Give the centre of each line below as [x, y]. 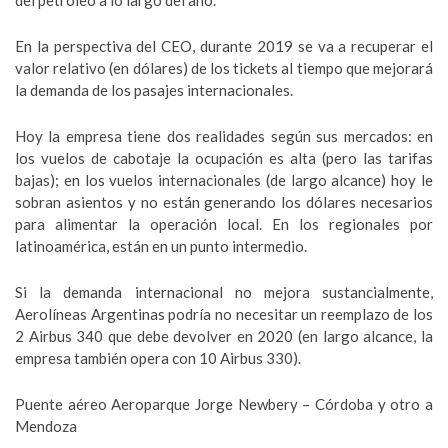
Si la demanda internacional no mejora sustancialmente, [224, 292]
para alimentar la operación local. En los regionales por [224, 224]
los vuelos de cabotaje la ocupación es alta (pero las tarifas [224, 158]
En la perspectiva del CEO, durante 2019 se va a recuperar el [224, 46]
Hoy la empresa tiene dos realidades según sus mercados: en [224, 136]
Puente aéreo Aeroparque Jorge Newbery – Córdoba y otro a [224, 404]
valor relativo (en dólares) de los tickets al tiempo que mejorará [224, 68]
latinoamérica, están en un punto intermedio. [161, 246]
